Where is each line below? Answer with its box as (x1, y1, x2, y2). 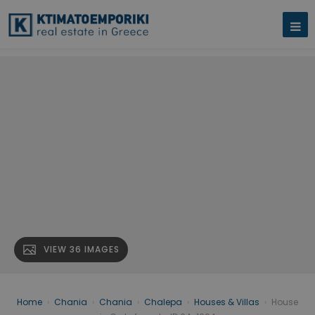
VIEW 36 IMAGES (44, 243, 120, 256)
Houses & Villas (194, 296, 259, 309)
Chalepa (144, 296, 182, 309)
